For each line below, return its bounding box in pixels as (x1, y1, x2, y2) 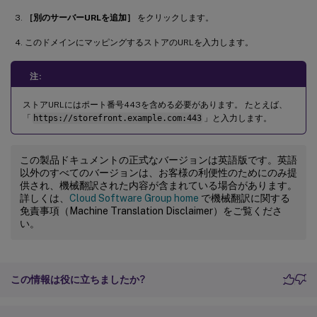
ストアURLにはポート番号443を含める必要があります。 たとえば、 (23, 99, 287, 110)
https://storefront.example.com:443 (33, 113, 202, 123)
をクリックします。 (135, 12, 214, 23)
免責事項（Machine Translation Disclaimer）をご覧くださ (20, 204, 282, 217)
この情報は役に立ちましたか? (11, 273, 145, 285)
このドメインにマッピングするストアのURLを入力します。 (25, 37, 253, 47)
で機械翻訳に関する (199, 192, 290, 204)
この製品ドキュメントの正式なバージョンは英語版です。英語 (20, 154, 297, 166)
